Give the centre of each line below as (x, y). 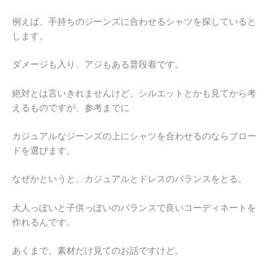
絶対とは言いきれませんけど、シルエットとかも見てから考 (134, 93)
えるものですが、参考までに (71, 108)
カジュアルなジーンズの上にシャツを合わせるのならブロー (134, 136)
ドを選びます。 (44, 151)
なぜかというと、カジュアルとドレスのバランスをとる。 (130, 179)
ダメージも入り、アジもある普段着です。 (98, 65)
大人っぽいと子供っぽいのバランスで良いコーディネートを (134, 208)
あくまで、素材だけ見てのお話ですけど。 (98, 251)
